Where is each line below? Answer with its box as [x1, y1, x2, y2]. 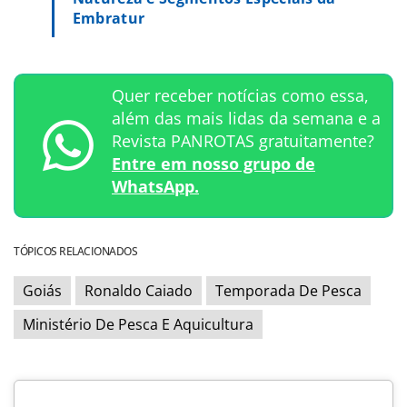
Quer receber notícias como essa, [112, 84, 369, 106]
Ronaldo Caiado [84, 280, 193, 301]
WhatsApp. [112, 174, 199, 197]
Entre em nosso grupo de [112, 152, 315, 174]
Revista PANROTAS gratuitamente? [112, 129, 374, 152]
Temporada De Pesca [215, 280, 362, 301]
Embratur [72, 7, 145, 28]
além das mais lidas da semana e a [112, 106, 381, 129]
